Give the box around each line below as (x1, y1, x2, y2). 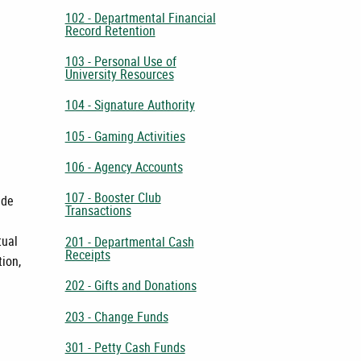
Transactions (64, 201, 131, 220)
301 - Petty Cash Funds (64, 338, 185, 356)
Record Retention (64, 21, 156, 39)
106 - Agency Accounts (64, 158, 183, 176)
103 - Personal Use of (64, 52, 176, 70)
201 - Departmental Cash (64, 232, 194, 251)
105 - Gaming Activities (64, 127, 185, 145)
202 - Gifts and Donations (64, 276, 197, 295)
